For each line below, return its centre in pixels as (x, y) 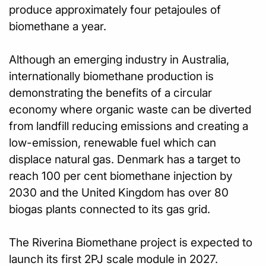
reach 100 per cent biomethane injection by (121, 176)
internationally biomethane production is (111, 76)
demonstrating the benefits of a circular (110, 93)
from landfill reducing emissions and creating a (129, 126)
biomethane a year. (58, 26)
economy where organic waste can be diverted (130, 109)
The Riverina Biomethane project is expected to (131, 242)
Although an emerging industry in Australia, (119, 59)
